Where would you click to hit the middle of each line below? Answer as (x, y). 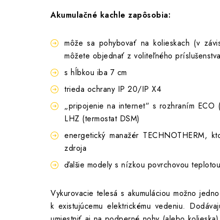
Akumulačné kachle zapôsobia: (110, 15)
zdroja (75, 148)
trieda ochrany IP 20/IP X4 (113, 89)
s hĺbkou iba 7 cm (96, 72)
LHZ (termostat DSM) (102, 119)
